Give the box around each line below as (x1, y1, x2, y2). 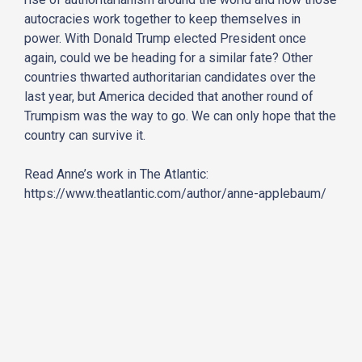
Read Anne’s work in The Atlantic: (24, 166, 208, 182)
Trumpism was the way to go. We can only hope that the (24, 107, 336, 124)
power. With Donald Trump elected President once (24, 30, 306, 46)
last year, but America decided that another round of (24, 88, 314, 104)
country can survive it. (24, 127, 145, 143)
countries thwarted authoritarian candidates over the (24, 69, 316, 85)
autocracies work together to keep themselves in (24, 11, 301, 27)
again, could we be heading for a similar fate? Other (24, 49, 313, 65)
